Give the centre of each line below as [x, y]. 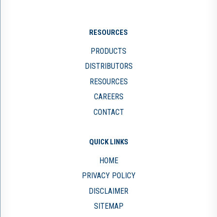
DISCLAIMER [108, 191]
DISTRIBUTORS [108, 66]
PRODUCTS [108, 51]
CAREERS [108, 97]
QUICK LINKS [108, 142]
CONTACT [108, 112]
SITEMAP [108, 206]
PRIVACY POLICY [108, 176]
